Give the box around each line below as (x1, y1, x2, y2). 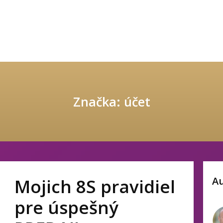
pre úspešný (14, 196, 118, 219)
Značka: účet (73, 93, 150, 110)
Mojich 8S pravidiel (14, 175, 175, 198)
